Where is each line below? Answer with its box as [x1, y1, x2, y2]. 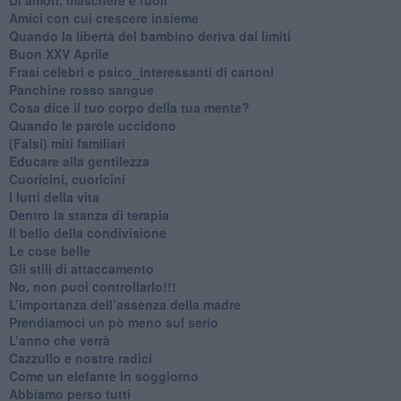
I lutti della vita [8, 187, 99, 206]
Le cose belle [8, 241, 90, 260]
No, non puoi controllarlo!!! [8, 277, 176, 295]
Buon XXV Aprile [8, 44, 109, 63]
